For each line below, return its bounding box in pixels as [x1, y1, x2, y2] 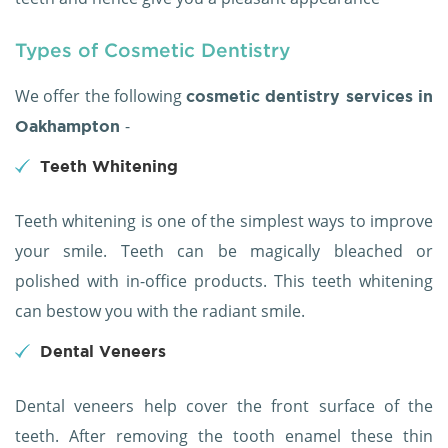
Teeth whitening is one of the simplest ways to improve [15, 210, 433, 233]
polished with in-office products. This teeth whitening [15, 270, 433, 293]
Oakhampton [15, 117, 125, 136]
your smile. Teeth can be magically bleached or [15, 240, 433, 263]
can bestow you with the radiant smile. [15, 300, 305, 323]
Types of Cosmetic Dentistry [15, 39, 290, 61]
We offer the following [15, 85, 187, 108]
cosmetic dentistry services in [186, 87, 434, 106]
